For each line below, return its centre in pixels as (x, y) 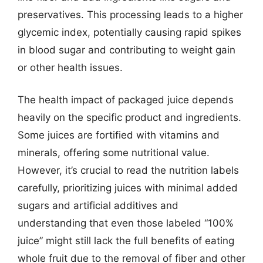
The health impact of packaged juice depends (126, 100)
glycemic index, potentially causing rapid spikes (129, 32)
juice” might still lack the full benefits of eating (126, 241)
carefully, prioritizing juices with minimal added (128, 188)
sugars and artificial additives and (98, 205)
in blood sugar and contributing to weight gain (127, 50)
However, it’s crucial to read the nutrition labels (128, 170)
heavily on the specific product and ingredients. (129, 117)
